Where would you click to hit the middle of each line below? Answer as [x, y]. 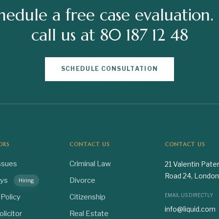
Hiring [26, 180]
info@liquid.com [190, 209]
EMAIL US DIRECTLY [189, 195]
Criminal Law [90, 164]
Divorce [82, 181]
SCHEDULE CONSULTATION [109, 69]
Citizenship [87, 197]
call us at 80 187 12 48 [109, 35]
